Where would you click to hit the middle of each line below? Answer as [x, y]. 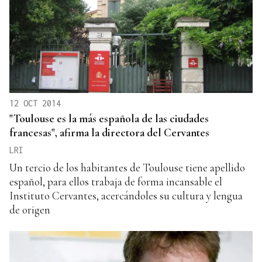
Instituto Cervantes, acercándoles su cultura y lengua [126, 195]
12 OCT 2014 [35, 103]
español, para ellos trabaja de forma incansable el [116, 181]
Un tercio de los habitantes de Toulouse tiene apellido [127, 167]
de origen [30, 209]
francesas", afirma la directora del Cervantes [109, 132]
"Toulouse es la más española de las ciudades [109, 118]
